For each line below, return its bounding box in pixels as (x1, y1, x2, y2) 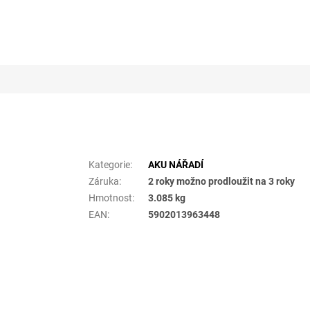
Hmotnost (89, 192, 133, 204)
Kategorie (89, 159, 131, 171)
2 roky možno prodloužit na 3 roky (148, 176, 295, 188)
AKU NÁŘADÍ (148, 159, 204, 171)
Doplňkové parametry (89, 132, 208, 147)
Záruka (89, 176, 120, 188)
